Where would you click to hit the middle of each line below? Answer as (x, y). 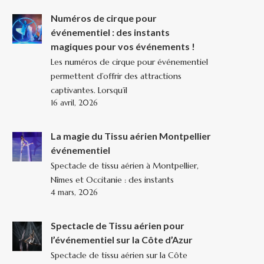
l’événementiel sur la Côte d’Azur (122, 240)
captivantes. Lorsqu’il (89, 90)
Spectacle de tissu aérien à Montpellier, (125, 166)
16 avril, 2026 (74, 103)
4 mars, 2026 (74, 193)
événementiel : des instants (110, 32)
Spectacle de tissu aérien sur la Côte (119, 255)
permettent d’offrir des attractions (116, 76)
